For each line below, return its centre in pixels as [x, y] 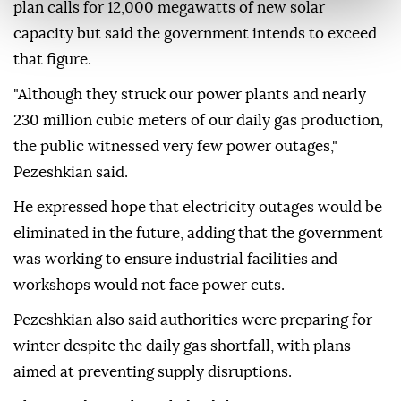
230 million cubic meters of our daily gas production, [198, 121]
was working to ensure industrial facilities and [175, 260]
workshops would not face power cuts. [149, 286]
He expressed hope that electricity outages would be [198, 208]
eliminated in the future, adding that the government [198, 234]
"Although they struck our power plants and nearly [190, 95]
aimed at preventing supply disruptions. [153, 372]
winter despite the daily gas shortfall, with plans [182, 346]
